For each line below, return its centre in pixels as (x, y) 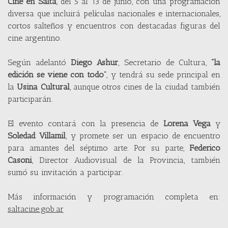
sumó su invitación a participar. (65, 172)
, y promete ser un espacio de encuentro (143, 135)
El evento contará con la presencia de (85, 123)
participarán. (30, 99)
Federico (205, 148)
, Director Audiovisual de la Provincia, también (126, 160)
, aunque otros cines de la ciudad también (145, 87)
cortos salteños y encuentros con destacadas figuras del (114, 25)
